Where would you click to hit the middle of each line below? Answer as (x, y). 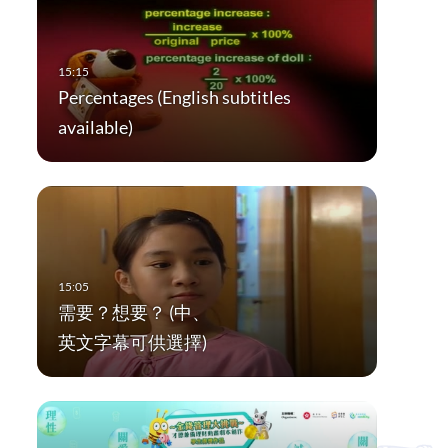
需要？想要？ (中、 (133, 312)
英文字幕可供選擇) (132, 342)
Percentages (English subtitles (174, 97)
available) (95, 127)
